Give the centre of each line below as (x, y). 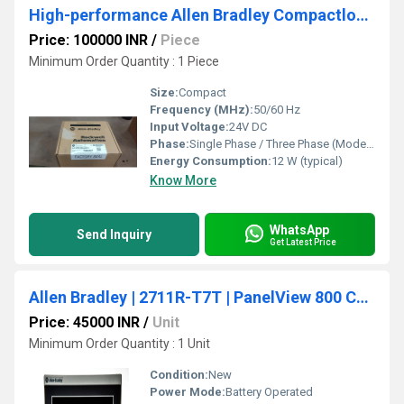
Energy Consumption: (211, 161)
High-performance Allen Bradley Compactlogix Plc (363, 15)
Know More (183, 180)
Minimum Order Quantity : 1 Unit (119, 344)
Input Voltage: (189, 127)
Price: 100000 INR (88, 40)
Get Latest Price (303, 242)
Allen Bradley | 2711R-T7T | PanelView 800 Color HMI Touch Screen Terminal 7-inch (363, 297)
